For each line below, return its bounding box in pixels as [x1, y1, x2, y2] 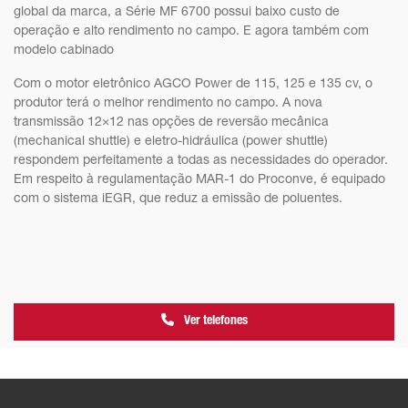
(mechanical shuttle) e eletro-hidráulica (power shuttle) [14, 135, 328, 148]
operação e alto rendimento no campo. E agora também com [14, 25, 369, 38]
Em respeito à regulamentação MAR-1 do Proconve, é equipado [14, 173, 385, 187]
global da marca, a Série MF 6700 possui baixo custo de [14, 5, 340, 19]
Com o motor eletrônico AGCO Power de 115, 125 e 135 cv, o [14, 77, 372, 91]
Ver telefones [180, 314, 248, 328]
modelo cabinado [14, 44, 114, 57]
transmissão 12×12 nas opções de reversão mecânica [14, 116, 329, 129]
